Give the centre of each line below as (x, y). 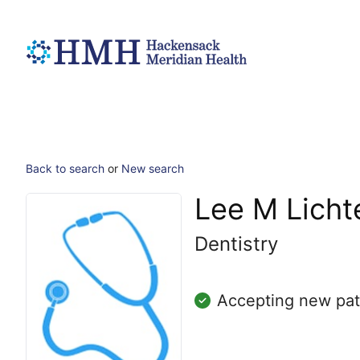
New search (153, 168)
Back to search (65, 168)
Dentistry (236, 244)
